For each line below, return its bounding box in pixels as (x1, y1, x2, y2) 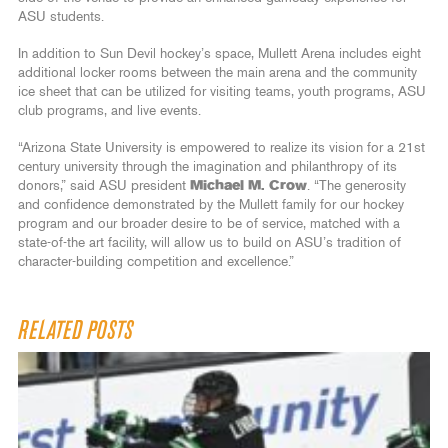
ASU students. (18, 9, 104, 24)
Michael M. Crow (190, 178, 307, 193)
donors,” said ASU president (18, 178, 190, 193)
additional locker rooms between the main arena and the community (18, 65, 417, 80)
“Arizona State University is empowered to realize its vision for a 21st (18, 140, 425, 155)
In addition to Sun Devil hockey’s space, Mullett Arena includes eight (18, 46, 421, 61)
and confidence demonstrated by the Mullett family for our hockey (18, 197, 404, 212)
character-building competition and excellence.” (18, 254, 294, 269)
